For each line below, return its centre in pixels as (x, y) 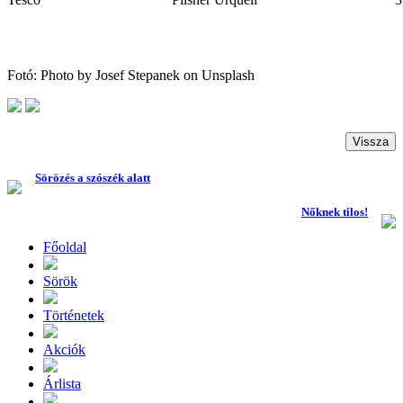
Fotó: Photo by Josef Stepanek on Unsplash (131, 75)
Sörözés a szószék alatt (93, 177)
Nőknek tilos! (335, 212)
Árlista (62, 384)
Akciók (64, 350)
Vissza (371, 141)
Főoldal (65, 247)
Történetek (74, 316)
